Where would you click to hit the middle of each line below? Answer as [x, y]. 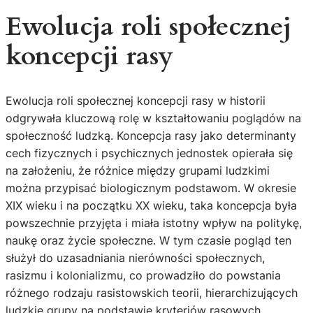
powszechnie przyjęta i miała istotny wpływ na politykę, [154, 223]
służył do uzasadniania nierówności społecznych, [135, 258]
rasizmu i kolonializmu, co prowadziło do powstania [143, 276]
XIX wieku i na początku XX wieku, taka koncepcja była [151, 206]
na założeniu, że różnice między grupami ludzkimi [138, 171]
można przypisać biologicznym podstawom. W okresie [151, 188]
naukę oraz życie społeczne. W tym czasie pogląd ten [148, 241]
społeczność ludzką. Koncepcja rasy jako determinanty [151, 136]
